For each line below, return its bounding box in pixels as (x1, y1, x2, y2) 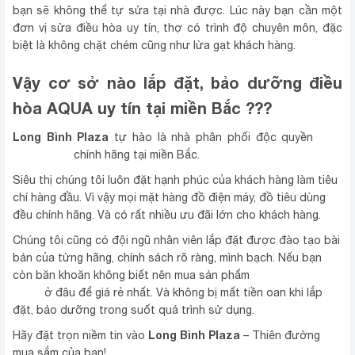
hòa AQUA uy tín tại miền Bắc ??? (13, 98, 272, 118)
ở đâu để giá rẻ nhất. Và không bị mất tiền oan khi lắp (41, 286, 323, 300)
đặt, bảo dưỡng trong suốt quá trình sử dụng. (13, 303, 254, 317)
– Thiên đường (240, 329, 320, 342)
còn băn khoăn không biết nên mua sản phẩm (13, 269, 253, 282)
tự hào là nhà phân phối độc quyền (109, 131, 319, 144)
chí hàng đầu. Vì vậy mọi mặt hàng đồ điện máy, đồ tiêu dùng (13, 191, 326, 204)
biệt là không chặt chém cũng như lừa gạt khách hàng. (13, 39, 296, 52)
